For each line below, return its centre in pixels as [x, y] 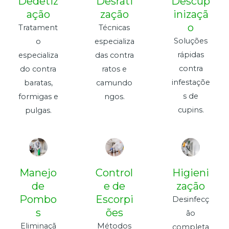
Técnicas [114, 28]
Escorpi [114, 200]
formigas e [38, 97]
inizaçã [191, 15]
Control [114, 173]
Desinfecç [191, 200]
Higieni [191, 173]
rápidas [191, 55]
